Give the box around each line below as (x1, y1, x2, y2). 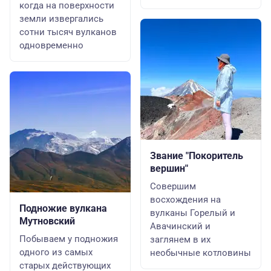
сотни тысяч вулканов (19, 27, 117, 38)
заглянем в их (150, 234, 211, 245)
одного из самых (19, 247, 93, 258)
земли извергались (19, 13, 103, 24)
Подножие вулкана (19, 203, 107, 214)
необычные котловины (150, 247, 251, 258)
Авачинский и (150, 221, 211, 232)
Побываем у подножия (19, 233, 118, 244)
